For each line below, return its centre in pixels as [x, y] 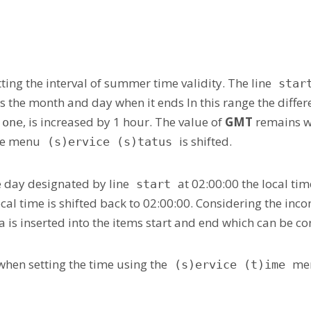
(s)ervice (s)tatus [110, 141]
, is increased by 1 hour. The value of [124, 121]
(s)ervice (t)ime [230, 264]
